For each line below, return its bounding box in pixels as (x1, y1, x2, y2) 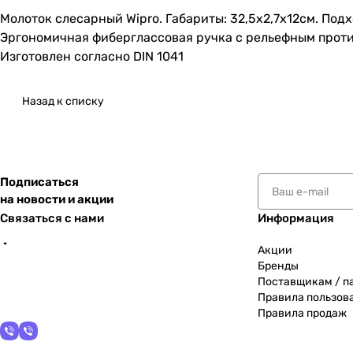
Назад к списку (22, 95, 104, 109)
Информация (258, 211, 334, 226)
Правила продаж (258, 307, 347, 321)
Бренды (258, 259, 299, 273)
